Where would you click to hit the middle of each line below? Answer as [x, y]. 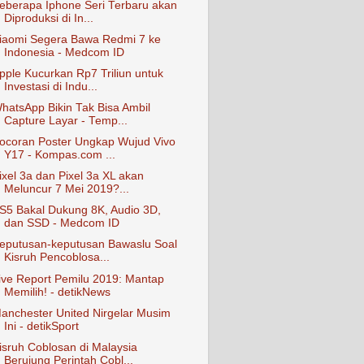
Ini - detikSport [41, 326]
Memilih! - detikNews [57, 292]
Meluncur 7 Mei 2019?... [66, 189]
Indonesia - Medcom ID [64, 52]
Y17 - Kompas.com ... [59, 155]
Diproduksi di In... [48, 18]
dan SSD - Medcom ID [61, 223]
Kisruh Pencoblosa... [56, 258]
